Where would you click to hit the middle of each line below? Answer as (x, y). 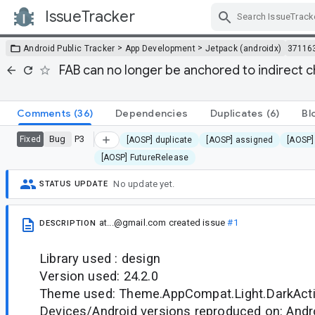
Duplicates (237, 113)
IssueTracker (90, 17)
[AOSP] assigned (240, 140)
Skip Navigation (211, 29)
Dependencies (152, 113)
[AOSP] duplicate (159, 140)
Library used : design (100, 258)
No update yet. (144, 184)
